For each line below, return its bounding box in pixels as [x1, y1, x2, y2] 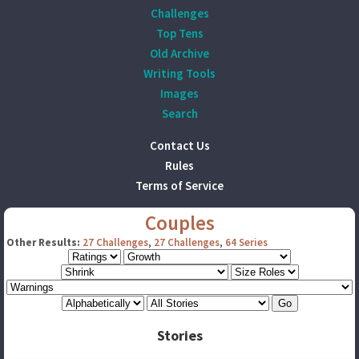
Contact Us [149, 138, 210, 153]
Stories [156, 326, 203, 345]
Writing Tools [143, 66, 216, 81]
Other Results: [6, 236, 80, 249]
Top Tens [155, 26, 204, 41]
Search [161, 106, 198, 121]
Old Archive [150, 46, 209, 61]
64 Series [225, 236, 268, 249]
